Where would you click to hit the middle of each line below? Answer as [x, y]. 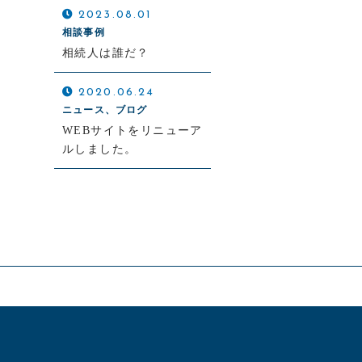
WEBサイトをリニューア [133, 130]
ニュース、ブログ [105, 110]
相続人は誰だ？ [106, 53]
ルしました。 [100, 149]
